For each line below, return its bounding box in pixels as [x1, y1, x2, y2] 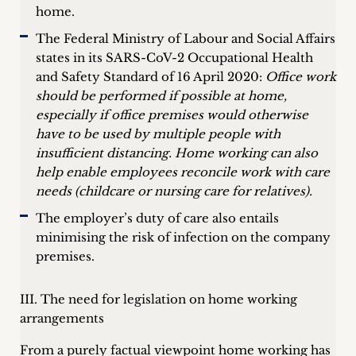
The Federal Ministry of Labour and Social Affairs [36, 31, 335, 46]
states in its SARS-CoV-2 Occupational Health [36, 50, 313, 65]
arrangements [20, 311, 104, 326]
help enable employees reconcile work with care [36, 164, 330, 180]
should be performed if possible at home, [36, 88, 287, 103]
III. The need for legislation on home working [20, 292, 297, 307]
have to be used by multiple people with [36, 126, 281, 141]
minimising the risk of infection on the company [36, 230, 331, 245]
